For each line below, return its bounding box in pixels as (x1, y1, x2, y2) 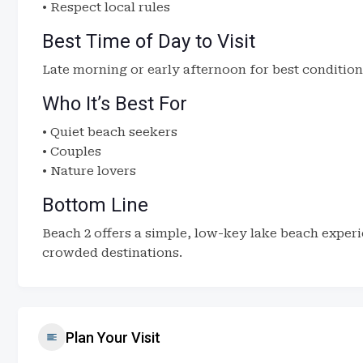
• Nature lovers (42, 164, 136, 178)
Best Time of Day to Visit (42, 30, 255, 53)
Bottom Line (42, 194, 148, 216)
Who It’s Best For (42, 92, 187, 115)
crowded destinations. (42, 246, 182, 260)
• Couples (42, 144, 101, 159)
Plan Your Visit (66, 328, 160, 346)
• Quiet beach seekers (42, 125, 177, 139)
